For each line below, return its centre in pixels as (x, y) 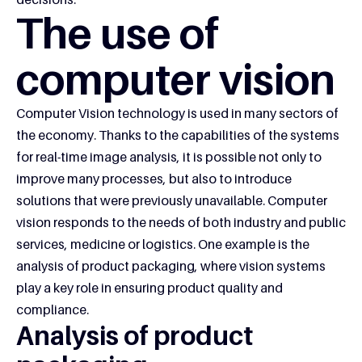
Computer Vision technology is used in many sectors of (177, 113)
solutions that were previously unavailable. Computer (172, 200)
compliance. (53, 309)
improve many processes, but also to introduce (154, 178)
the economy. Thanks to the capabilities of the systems (178, 135)
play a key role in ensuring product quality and (149, 287)
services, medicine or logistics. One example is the (163, 244)
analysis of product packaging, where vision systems (171, 265)
